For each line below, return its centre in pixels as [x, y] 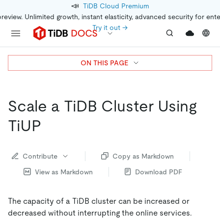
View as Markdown [64, 172]
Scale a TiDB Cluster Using [102, 106]
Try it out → [110, 27]
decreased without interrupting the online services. [100, 213]
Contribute [40, 156]
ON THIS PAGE [104, 63]
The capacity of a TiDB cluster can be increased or [99, 201]
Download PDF [159, 172]
